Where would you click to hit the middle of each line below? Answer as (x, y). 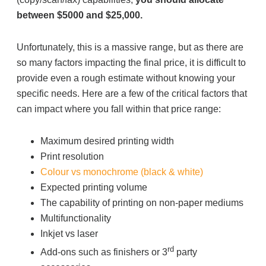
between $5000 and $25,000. (80, 15)
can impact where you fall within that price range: (119, 109)
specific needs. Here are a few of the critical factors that (132, 94)
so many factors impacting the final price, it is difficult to (132, 63)
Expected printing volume (94, 187)
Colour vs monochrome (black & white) (122, 172)
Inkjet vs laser (69, 234)
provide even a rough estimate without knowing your (126, 78)
